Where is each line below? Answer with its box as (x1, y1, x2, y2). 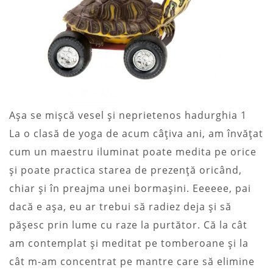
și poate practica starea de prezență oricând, (9, 163, 242, 177)
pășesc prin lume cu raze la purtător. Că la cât (9, 218, 247, 232)
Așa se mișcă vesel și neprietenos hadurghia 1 (9, 108, 247, 122)
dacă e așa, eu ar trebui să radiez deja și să (9, 199, 232, 213)
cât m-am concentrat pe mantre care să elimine (9, 254, 255, 268)
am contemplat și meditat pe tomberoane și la (9, 236, 249, 250)
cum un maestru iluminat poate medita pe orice (9, 144, 257, 158)
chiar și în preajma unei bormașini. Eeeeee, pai (9, 181, 251, 195)
